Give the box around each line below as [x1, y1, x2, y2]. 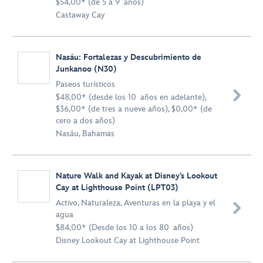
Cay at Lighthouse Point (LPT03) [56, 183, 178, 193]
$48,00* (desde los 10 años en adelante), [56, 92, 206, 102]
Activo [56, 198, 77, 208]
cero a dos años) [56, 116, 115, 126]
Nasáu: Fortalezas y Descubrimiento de [56, 52, 201, 62]
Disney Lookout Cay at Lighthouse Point [56, 235, 200, 245]
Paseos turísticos [56, 79, 115, 89]
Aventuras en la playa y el [124, 198, 215, 208]
